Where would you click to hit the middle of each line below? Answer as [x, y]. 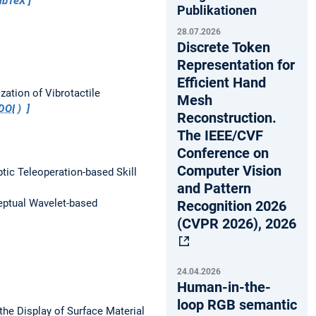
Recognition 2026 [232, 206]
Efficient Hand [221, 82]
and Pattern [214, 188]
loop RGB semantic [237, 304]
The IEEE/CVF [220, 135]
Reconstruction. [227, 117]
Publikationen [217, 10]
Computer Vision [229, 170]
